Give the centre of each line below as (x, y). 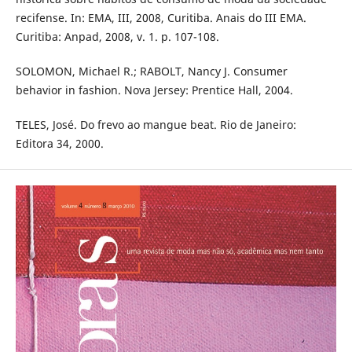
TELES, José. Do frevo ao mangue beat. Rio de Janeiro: (156, 125)
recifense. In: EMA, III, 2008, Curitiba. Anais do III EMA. (161, 18)
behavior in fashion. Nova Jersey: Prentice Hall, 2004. (154, 90)
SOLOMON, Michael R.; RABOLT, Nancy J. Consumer (151, 71)
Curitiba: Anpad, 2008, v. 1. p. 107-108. (117, 37)
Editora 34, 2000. (59, 144)
